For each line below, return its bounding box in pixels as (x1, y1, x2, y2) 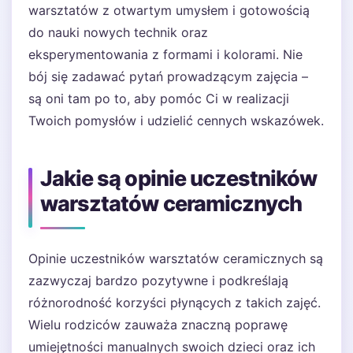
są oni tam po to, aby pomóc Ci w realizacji (28, 91, 289, 106)
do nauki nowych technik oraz (28, 24, 208, 40)
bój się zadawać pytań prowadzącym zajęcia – (28, 69, 308, 84)
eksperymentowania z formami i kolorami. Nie (28, 46, 303, 62)
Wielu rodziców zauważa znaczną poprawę (28, 317, 288, 333)
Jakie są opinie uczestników (40, 165, 318, 191)
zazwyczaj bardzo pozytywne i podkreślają (28, 273, 288, 288)
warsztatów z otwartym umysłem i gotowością (28, 2, 310, 18)
